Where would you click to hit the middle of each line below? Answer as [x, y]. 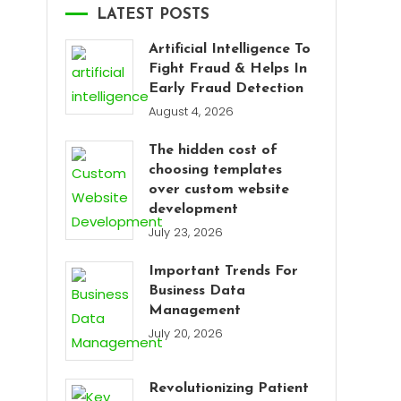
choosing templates [216, 171]
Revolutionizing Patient [229, 389]
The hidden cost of [213, 151]
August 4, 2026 [192, 112]
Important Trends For [224, 272]
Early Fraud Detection [226, 89]
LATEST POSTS [153, 15]
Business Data [197, 291]
